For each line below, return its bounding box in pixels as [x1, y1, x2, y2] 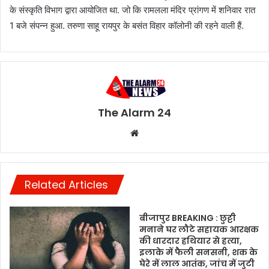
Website [138, 126, 172, 138]
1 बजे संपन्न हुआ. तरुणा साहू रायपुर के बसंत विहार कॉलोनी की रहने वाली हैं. [10, 20, 244, 32]
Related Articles [25, 177, 108, 192]
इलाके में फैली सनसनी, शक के [139, 246, 258, 258]
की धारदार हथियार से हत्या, [139, 234, 242, 247]
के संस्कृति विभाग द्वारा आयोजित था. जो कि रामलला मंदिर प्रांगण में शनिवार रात [10, 4, 255, 16]
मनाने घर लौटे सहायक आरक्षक [139, 223, 259, 235]
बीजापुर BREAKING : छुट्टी [139, 211, 236, 224]
